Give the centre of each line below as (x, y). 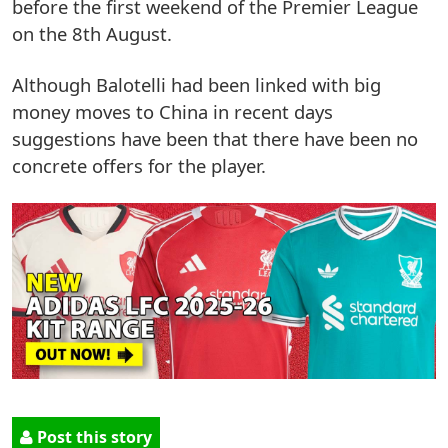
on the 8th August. (92, 33)
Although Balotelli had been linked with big (196, 84)
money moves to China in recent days (172, 111)
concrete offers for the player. (139, 165)
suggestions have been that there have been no (215, 138)
